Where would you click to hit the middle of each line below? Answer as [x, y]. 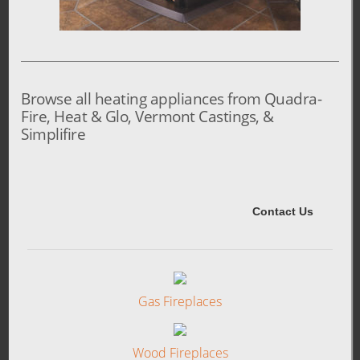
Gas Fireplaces [180, 302]
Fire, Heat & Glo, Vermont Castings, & [147, 117]
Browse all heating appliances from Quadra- [172, 99]
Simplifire [53, 134]
